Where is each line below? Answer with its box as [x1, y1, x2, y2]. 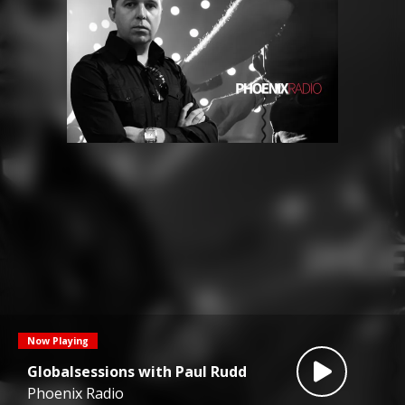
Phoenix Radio [27, 382, 124, 403]
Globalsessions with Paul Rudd [27, 361, 247, 381]
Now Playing [27, 334, 89, 347]
